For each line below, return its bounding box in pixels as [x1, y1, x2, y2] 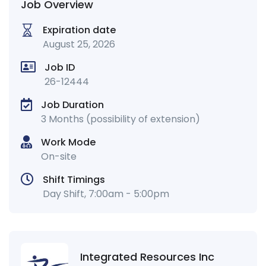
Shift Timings [43, 173, 105, 187]
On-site [41, 150, 77, 164]
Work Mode [41, 135, 96, 150]
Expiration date [43, 23, 116, 37]
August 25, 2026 [43, 37, 115, 52]
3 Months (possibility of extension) [41, 112, 200, 126]
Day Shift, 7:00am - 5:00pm [43, 187, 169, 201]
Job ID [45, 61, 75, 75]
